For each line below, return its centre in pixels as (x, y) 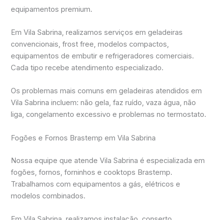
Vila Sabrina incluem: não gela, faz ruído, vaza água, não (104, 103)
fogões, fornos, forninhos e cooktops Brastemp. (92, 172)
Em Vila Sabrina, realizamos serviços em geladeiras (97, 33)
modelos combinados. (48, 196)
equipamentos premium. (52, 9)
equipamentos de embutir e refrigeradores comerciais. (103, 56)
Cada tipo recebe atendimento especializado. (87, 68)
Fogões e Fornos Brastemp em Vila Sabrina (83, 138)
